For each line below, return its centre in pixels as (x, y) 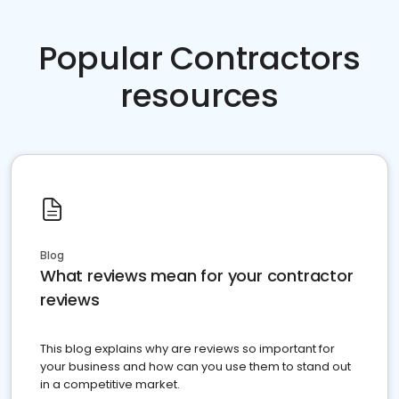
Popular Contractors (199, 58)
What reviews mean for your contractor (197, 276)
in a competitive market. (110, 384)
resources (199, 96)
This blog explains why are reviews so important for (187, 349)
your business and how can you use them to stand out (195, 366)
